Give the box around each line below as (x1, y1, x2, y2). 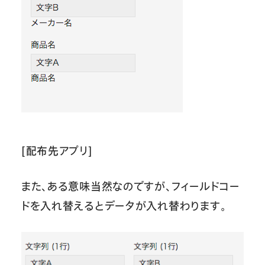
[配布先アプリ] (21, 144, 93, 159)
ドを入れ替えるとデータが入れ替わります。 (21, 199, 227, 214)
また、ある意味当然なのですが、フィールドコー (21, 179, 240, 194)
